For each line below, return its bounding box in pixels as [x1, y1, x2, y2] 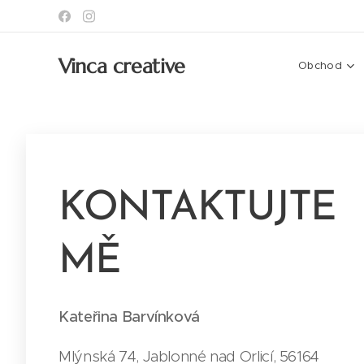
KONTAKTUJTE [58, 188, 336, 230]
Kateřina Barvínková [58, 306, 200, 326]
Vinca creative [58, 53, 192, 79]
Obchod [297, 58, 342, 72]
